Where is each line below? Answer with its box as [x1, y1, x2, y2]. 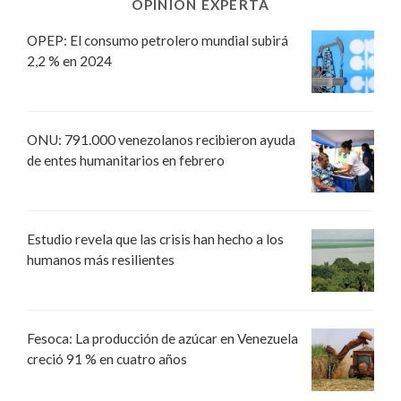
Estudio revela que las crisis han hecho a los [27, 230, 284, 247]
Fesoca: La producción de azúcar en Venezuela [27, 329, 298, 346]
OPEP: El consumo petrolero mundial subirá [27, 31, 288, 48]
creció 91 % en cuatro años [27, 350, 187, 367]
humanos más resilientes [27, 251, 175, 268]
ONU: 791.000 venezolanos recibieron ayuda [27, 131, 295, 148]
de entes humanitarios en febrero [27, 151, 225, 168]
